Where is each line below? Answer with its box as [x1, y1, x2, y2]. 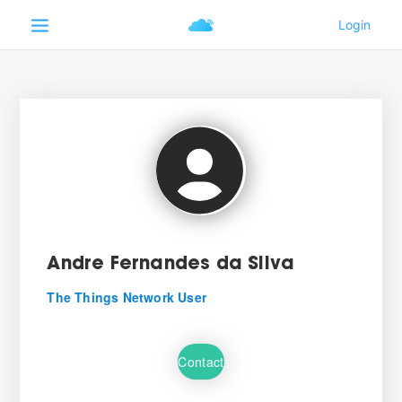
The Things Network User [47, 288, 206, 306]
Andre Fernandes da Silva [47, 256, 295, 274]
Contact [178, 352, 224, 371]
